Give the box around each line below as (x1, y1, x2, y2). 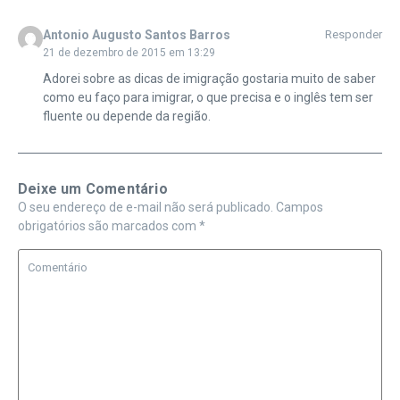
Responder (325, 27, 382, 41)
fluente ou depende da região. (42, 108, 211, 123)
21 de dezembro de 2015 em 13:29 (42, 46, 215, 59)
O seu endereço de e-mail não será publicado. (18, 199, 273, 214)
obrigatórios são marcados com (18, 218, 199, 233)
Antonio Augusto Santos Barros (42, 27, 230, 42)
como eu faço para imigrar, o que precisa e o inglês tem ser (42, 89, 373, 104)
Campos (276, 199, 323, 214)
